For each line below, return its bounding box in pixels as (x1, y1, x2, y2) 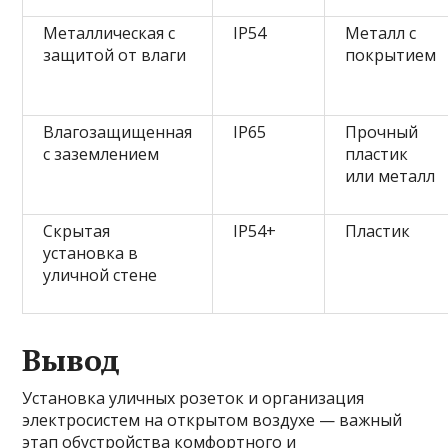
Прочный (345, 120, 419, 143)
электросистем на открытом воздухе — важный (22, 408, 403, 431)
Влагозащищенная (43, 120, 193, 143)
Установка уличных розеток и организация (22, 386, 365, 409)
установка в (43, 241, 139, 264)
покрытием (345, 43, 437, 66)
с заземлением (43, 142, 160, 165)
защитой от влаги (43, 43, 187, 66)
